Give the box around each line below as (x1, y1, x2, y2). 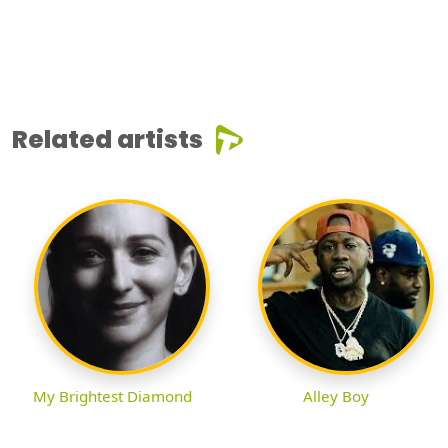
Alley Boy (303, 385, 369, 406)
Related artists (12, 121, 203, 157)
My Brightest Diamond (32, 385, 192, 406)
